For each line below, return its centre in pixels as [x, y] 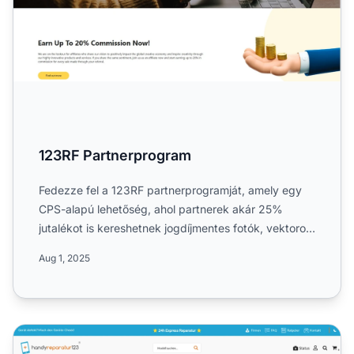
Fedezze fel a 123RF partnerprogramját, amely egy [170, 190]
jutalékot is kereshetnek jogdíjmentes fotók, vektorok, [177, 228]
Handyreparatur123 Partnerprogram [118, 333]
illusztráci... [68, 247]
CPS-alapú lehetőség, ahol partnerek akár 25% [161, 209]
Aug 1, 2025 [64, 258]
